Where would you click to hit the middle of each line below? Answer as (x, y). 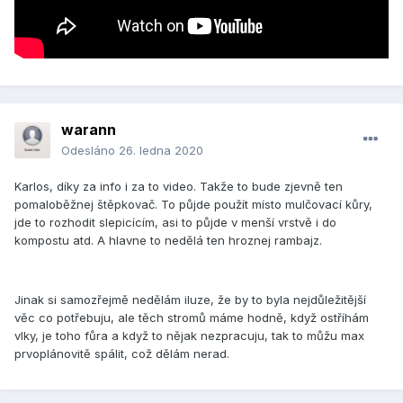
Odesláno (90, 151)
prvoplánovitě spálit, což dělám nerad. (122, 354)
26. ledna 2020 (161, 151)
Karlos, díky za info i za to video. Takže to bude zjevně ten (179, 187)
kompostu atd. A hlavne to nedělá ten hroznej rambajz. (168, 241)
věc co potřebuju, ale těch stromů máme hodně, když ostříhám (192, 318)
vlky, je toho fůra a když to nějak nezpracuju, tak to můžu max (189, 336)
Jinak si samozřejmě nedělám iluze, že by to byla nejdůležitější (190, 300)
